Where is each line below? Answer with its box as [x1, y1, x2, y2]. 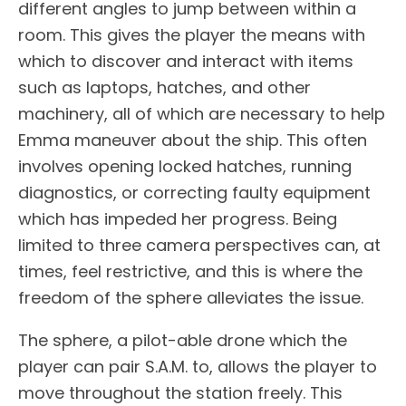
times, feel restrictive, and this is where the [18, 259, 362, 283]
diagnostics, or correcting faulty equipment [18, 180, 371, 204]
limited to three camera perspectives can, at [18, 233, 381, 256]
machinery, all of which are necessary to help [18, 101, 385, 125]
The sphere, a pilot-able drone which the [18, 328, 347, 352]
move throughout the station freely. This [18, 381, 343, 404]
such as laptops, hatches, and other [18, 75, 311, 99]
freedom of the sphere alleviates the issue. [18, 285, 363, 309]
